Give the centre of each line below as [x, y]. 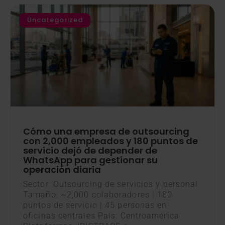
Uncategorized [55, 20]
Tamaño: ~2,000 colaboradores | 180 [98, 194]
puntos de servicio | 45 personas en [95, 205]
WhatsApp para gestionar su [90, 160]
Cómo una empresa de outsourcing [106, 131]
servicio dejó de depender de [90, 150]
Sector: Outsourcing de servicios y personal [111, 184]
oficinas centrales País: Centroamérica [101, 215]
